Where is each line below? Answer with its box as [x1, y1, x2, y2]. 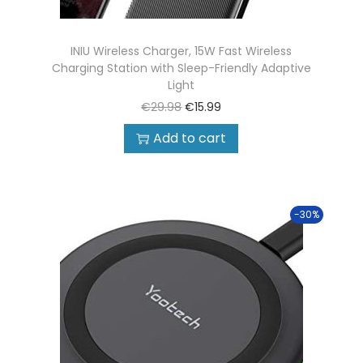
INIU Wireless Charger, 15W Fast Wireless [70, 43, 293, 59]
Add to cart [153, 129, 227, 147]
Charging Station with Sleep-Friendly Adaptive [51, 60, 311, 76]
